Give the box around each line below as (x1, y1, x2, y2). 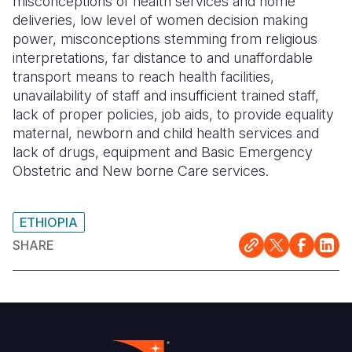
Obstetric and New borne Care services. (13, 163, 269, 179)
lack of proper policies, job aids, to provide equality (13, 106, 334, 123)
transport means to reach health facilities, (13, 68, 274, 85)
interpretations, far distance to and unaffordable (13, 49, 313, 66)
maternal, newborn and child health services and (13, 125, 319, 141)
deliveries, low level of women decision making (13, 12, 308, 28)
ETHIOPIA (20, 214, 78, 230)
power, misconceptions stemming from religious (13, 31, 317, 47)
